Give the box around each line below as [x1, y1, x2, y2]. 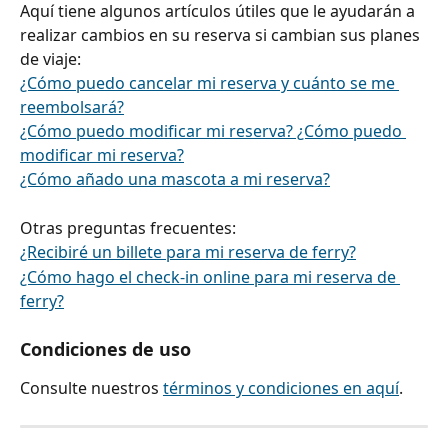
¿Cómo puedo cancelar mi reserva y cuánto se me [20, 71, 399, 94]
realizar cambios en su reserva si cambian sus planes [20, 23, 424, 46]
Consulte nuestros [20, 377, 163, 400]
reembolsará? [20, 95, 124, 118]
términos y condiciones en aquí [163, 377, 399, 400]
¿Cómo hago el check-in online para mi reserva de [20, 265, 400, 288]
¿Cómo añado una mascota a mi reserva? [20, 167, 330, 190]
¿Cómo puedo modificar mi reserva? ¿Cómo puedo [20, 119, 406, 142]
